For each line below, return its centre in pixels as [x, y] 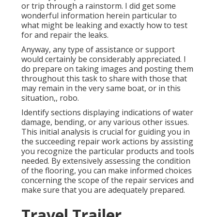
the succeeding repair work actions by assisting [107, 142]
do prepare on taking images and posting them [107, 69]
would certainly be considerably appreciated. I [104, 59]
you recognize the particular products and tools [108, 151]
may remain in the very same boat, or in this [101, 88]
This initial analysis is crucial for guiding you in [106, 132]
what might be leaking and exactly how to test [104, 25]
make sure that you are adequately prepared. [103, 190]
